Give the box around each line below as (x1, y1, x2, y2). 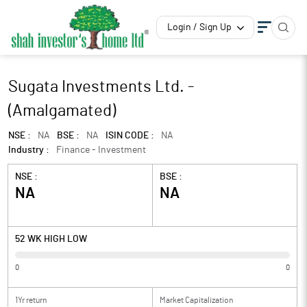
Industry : (8, 145, 49, 155)
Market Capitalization (160, 296, 233, 304)
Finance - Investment (56, 145, 146, 155)
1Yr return (15, 296, 47, 304)
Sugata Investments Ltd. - (8, 79, 194, 95)
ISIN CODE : (106, 131, 154, 140)
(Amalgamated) (8, 103, 116, 119)
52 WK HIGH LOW (15, 234, 87, 244)
